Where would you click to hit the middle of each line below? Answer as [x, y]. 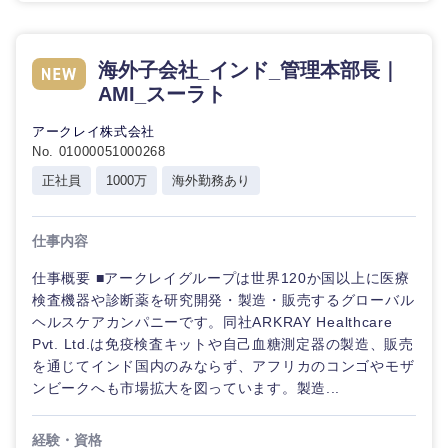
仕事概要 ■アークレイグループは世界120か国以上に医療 [221, 278]
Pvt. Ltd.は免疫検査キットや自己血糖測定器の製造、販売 [223, 344]
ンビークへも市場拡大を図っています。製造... [186, 388]
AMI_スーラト [162, 94]
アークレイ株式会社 [93, 131]
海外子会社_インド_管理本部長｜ [249, 70]
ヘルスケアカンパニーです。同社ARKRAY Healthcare [212, 322]
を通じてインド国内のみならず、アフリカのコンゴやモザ [223, 366]
